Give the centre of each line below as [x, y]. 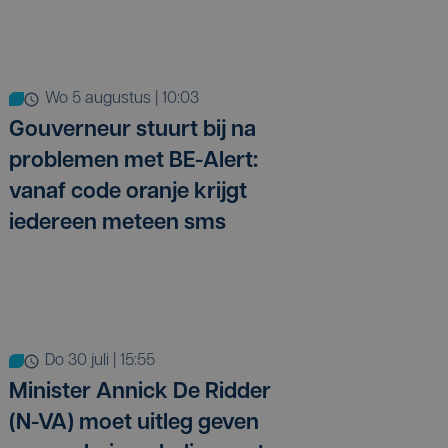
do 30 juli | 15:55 [105, 361]
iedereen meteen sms [117, 224]
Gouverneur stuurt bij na [132, 131]
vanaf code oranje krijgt [128, 193]
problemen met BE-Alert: [133, 162]
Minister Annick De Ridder [140, 393]
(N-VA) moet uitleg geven [134, 424]
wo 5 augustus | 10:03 [129, 99]
